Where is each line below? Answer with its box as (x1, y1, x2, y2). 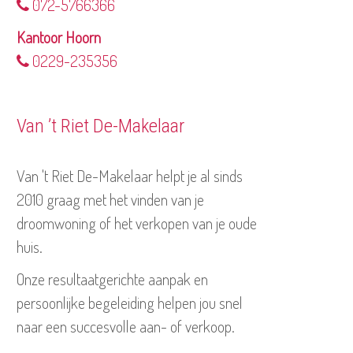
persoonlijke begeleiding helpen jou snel (17, 292, 243, 313)
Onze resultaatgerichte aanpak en (17, 268, 208, 289)
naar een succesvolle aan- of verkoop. (17, 315, 235, 336)
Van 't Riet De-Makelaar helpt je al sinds (17, 165, 243, 186)
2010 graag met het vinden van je (17, 188, 204, 210)
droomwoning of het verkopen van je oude (17, 212, 257, 233)
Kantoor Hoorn (17, 26, 101, 47)
